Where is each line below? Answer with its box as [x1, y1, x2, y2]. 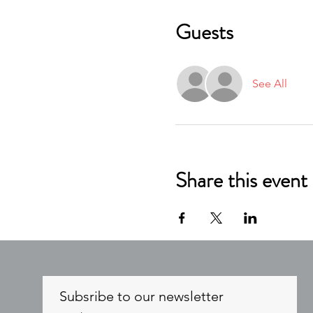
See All [252, 77, 287, 90]
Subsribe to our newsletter [59, 288, 224, 305]
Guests [175, 17, 233, 47]
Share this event [175, 166, 307, 195]
